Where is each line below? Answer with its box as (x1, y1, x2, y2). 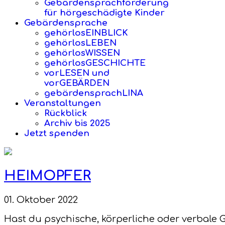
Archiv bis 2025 (44, 119, 110, 128)
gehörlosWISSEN (44, 48, 120, 58)
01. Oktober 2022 (4, 194, 78, 205)
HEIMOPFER (4, 168, 91, 184)
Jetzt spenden (24, 129, 89, 138)
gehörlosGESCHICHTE (44, 58, 146, 68)
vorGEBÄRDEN (44, 78, 109, 88)
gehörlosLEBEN (44, 38, 117, 48)
